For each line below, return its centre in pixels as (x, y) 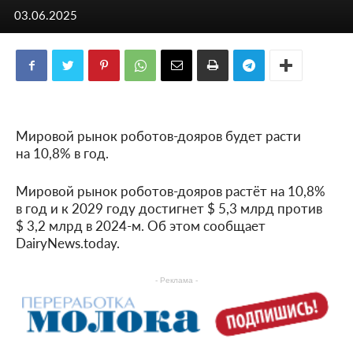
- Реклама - (176, 280)
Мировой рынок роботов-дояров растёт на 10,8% (171, 191)
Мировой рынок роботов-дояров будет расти (158, 136)
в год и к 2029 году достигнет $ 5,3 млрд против (169, 208)
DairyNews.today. (68, 243)
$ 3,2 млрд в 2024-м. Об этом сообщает (141, 225)
